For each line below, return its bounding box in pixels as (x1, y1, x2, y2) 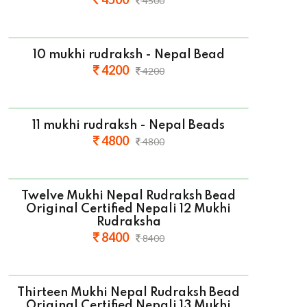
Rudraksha (96, 216, 161, 229)
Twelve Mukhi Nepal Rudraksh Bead (21, 190, 236, 203)
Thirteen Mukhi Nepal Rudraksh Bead (17, 286, 240, 299)
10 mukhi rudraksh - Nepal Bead (32, 49, 225, 62)
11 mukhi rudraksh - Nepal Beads (32, 119, 225, 132)
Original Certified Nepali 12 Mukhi (26, 203, 231, 216)
